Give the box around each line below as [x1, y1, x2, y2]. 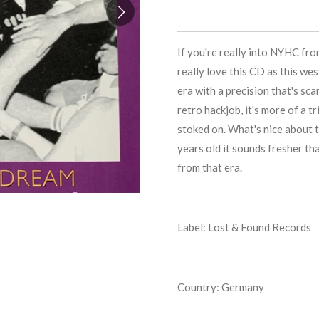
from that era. [177, 160, 242, 174]
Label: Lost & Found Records [177, 220, 311, 234]
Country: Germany [177, 280, 264, 293]
